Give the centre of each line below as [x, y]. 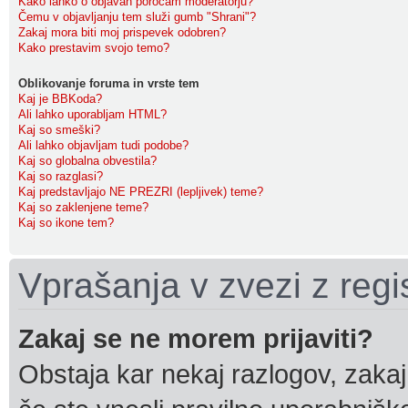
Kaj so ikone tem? [66, 223]
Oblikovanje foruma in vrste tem [109, 83]
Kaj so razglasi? [61, 176]
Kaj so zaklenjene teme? [83, 207]
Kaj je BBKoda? [60, 99]
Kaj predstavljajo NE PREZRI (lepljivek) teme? [141, 192]
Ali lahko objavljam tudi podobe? [103, 145]
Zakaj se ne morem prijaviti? [196, 338]
